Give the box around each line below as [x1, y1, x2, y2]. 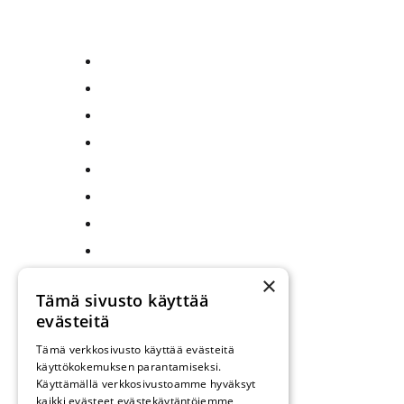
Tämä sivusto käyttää [36, 289, 208, 311]
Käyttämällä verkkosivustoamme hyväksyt [36, 376, 256, 391]
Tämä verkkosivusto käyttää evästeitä [36, 342, 234, 357]
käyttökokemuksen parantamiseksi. [36, 359, 222, 374]
